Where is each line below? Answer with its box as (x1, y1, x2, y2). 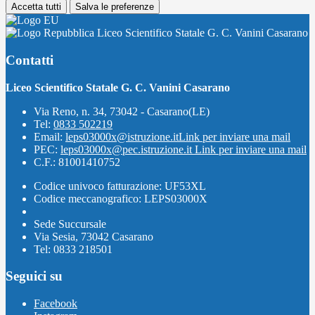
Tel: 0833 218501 (34, 243, 112, 255)
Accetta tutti (11, 1, 61, 13)
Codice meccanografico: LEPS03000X (34, 192, 207, 205)
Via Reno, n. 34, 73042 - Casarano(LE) (34, 105, 210, 117)
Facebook (34, 297, 77, 309)
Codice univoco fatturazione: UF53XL (34, 179, 206, 192)
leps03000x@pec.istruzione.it (60, 143, 195, 155)
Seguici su (6, 269, 63, 284)
